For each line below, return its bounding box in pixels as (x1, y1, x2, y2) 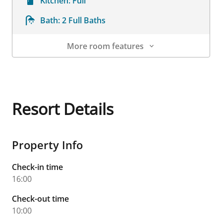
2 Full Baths (62, 15, 106, 26)
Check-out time (12, 193, 69, 204)
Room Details (12, 57, 62, 68)
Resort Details (12, 98, 113, 119)
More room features (66, 41, 144, 52)
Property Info (12, 137, 83, 152)
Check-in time (12, 162, 63, 172)
